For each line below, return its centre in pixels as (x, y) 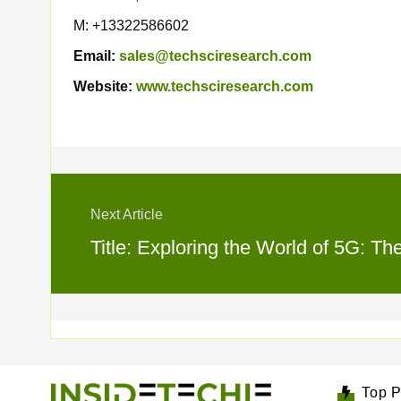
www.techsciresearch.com (225, 86)
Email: (96, 56)
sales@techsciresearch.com (215, 56)
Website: (105, 86)
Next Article (127, 214)
